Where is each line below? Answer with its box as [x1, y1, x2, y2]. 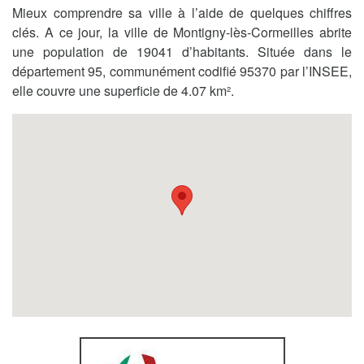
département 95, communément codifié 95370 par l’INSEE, [12, 61, 352, 80]
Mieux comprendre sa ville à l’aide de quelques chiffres [12, 2, 352, 22]
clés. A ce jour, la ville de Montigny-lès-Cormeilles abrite [12, 22, 352, 41]
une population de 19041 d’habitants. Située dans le [12, 41, 352, 61]
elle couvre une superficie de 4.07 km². [12, 80, 234, 100]
